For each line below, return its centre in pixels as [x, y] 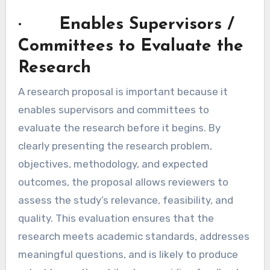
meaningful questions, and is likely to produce [128, 255]
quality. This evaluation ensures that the [116, 218]
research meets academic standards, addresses [133, 237]
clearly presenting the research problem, [115, 146]
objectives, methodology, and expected [113, 164]
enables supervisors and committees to [113, 110]
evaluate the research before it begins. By [119, 128]
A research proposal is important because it [123, 92]
